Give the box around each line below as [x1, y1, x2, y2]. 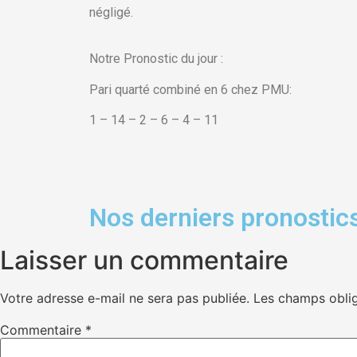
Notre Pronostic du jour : [89, 51, 223, 67]
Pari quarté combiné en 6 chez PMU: [89, 81, 292, 97]
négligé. [89, 4, 133, 20]
